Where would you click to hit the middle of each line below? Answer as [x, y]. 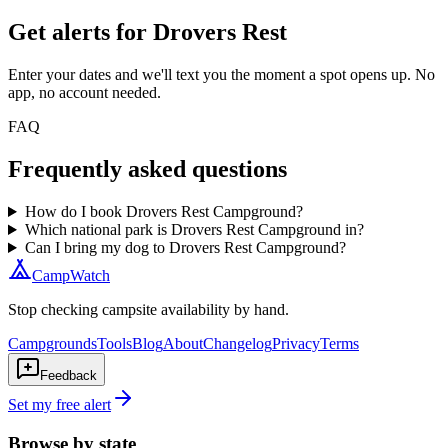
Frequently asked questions [147, 169]
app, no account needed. [84, 93]
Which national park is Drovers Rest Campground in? [194, 230]
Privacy [296, 344]
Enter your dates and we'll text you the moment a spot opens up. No [221, 75]
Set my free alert [59, 405]
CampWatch [71, 276]
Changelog [237, 344]
